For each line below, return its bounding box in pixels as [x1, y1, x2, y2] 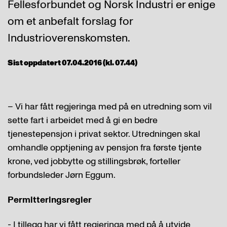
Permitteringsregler [8, 194, 92, 206]
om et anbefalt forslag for [8, 14, 133, 29]
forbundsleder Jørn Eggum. [8, 169, 116, 181]
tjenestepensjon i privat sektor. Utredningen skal [8, 128, 200, 140]
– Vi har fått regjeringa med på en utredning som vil [8, 100, 212, 113]
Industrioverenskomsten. [8, 30, 130, 46]
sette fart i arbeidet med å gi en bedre [8, 114, 158, 127]
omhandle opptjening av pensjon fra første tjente [8, 141, 202, 154]
